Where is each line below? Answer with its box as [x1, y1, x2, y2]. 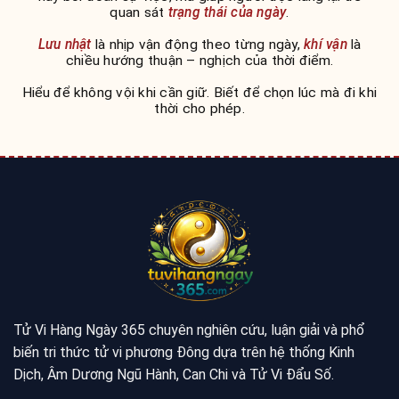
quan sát [110, 4, 168, 20]
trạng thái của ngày [167, 4, 287, 20]
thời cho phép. [154, 100, 245, 117]
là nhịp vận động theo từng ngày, [91, 36, 304, 53]
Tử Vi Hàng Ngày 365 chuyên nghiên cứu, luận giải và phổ [13, 321, 365, 338]
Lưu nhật [37, 36, 92, 53]
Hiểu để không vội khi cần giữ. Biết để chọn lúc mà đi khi [21, 84, 378, 101]
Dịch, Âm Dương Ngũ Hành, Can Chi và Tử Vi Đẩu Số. [13, 365, 334, 383]
